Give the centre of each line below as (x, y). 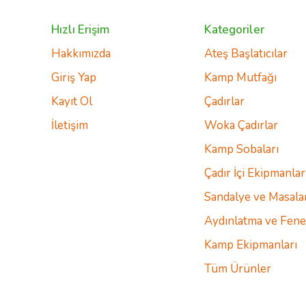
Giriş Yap (74, 78)
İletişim (70, 125)
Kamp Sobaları (241, 149)
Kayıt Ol (72, 101)
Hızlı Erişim (80, 30)
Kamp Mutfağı (240, 78)
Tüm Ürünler (237, 269)
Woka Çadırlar (241, 125)
